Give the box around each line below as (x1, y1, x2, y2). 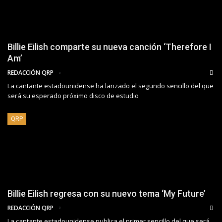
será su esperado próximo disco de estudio (7, 91, 139, 101)
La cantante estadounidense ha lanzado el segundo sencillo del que (7, 81, 214, 91)
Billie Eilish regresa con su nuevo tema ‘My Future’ (7, 188, 206, 199)
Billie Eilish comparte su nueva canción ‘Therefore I (7, 42, 212, 53)
